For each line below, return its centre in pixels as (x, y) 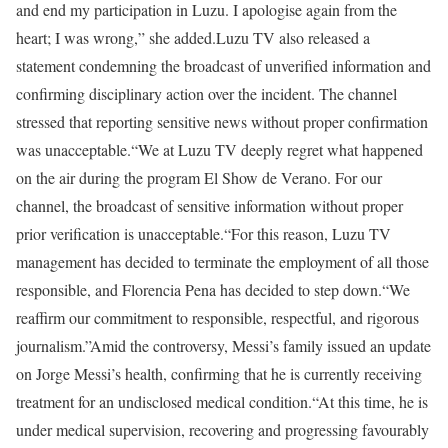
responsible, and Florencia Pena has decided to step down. (199, 289)
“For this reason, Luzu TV (307, 233)
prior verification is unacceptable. (120, 233)
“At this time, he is (370, 401)
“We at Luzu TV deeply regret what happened (277, 149)
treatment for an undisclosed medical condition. (164, 401)
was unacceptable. (73, 149)
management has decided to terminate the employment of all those (222, 261)
